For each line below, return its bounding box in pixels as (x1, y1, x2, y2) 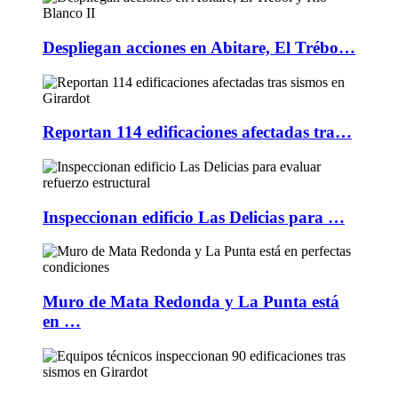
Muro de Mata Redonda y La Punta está (43, 292, 339, 312)
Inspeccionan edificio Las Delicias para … (43, 207, 345, 227)
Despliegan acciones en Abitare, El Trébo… (43, 37, 355, 57)
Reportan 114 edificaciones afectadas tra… (43, 123, 352, 142)
